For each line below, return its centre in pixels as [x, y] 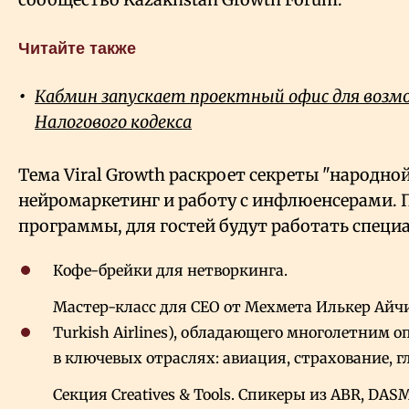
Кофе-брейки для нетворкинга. [170, 271]
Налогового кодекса [113, 122]
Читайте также [77, 49]
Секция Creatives [114, 395]
